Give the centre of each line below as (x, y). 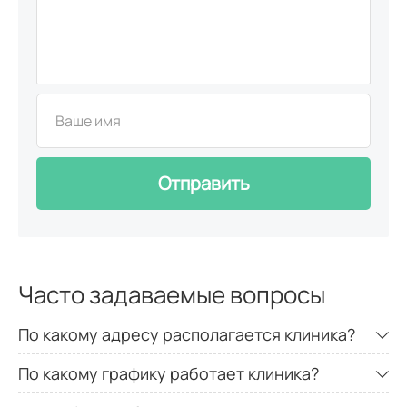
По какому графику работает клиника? (169, 373)
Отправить (203, 183)
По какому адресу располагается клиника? (187, 334)
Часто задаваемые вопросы (172, 294)
